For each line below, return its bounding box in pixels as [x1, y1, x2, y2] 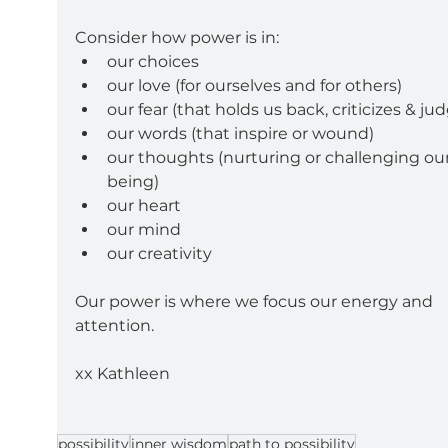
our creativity [106, 243, 212, 263]
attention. [74, 315, 154, 335]
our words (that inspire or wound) [106, 123, 374, 143]
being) [106, 171, 159, 191]
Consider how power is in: [74, 27, 279, 47]
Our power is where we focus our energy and [74, 291, 437, 311]
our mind [106, 219, 181, 239]
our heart [106, 195, 181, 215]
